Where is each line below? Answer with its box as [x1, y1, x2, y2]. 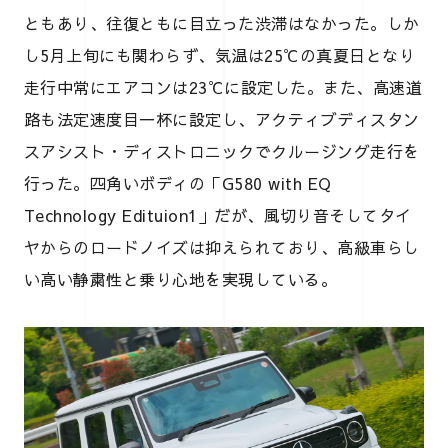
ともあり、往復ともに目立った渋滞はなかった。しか [24, 11, 420, 34]
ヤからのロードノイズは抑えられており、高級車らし [24, 235, 420, 258]
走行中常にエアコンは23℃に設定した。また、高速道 [24, 75, 422, 98]
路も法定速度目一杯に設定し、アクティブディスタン [24, 107, 420, 130]
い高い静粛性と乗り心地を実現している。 [24, 267, 338, 290]
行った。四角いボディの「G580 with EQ [24, 171, 332, 194]
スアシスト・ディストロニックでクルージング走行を [24, 139, 420, 162]
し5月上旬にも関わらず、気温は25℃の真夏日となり [24, 43, 416, 66]
